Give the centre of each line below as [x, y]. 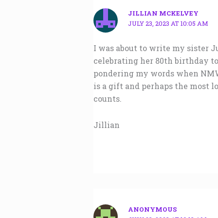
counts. [108, 99]
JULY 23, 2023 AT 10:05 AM [168, 23]
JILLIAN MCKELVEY [163, 13]
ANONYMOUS [153, 209]
